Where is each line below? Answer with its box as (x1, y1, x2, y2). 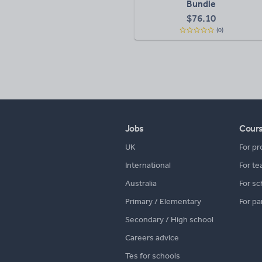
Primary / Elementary (125, 196, 201, 206)
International (125, 160, 171, 170)
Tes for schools (125, 251, 180, 261)
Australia (125, 178, 157, 188)
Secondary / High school (125, 215, 213, 225)
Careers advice (125, 233, 179, 243)
